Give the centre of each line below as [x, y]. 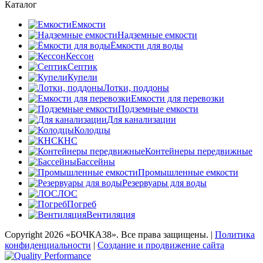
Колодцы [92, 130]
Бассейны [96, 161]
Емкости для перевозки [178, 98]
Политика [235, 234]
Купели [82, 77]
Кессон [80, 56]
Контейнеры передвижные [199, 151]
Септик [82, 66]
